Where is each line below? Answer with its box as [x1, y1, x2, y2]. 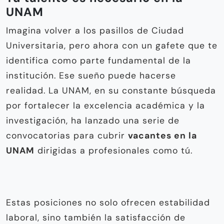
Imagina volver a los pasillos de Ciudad [6, 25, 184, 36]
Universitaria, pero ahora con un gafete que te [6, 40, 217, 51]
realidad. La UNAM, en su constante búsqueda [6, 85, 216, 96]
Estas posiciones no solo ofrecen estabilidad [6, 197, 210, 208]
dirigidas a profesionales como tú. [34, 145, 192, 156]
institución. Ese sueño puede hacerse [6, 70, 176, 81]
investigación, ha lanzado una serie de [6, 115, 179, 126]
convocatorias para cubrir [6, 130, 128, 141]
